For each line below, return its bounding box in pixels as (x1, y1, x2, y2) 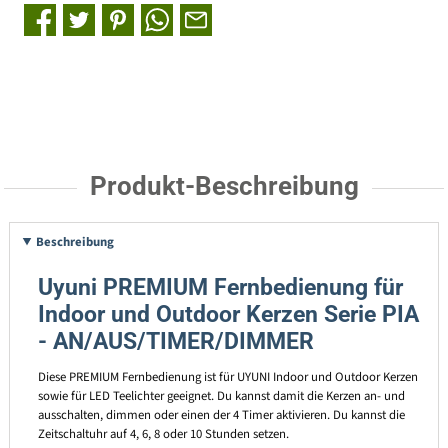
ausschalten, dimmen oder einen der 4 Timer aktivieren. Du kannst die (37, 405, 405, 424)
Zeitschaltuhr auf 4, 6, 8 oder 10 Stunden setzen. (37, 424, 292, 443)
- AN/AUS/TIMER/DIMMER (37, 327, 314, 355)
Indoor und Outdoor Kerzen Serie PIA (37, 300, 419, 328)
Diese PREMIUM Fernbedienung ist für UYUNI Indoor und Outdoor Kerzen (37, 367, 418, 386)
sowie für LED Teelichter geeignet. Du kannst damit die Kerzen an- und (37, 386, 405, 405)
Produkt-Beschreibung (89, 171, 359, 202)
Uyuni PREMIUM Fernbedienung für (37, 273, 403, 301)
